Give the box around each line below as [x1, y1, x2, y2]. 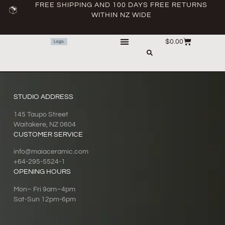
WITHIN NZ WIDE [91, 12, 152, 19]
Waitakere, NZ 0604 [13, 121, 76, 128]
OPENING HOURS [13, 168, 71, 176]
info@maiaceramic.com [13, 148, 88, 156]
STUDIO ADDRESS [13, 93, 73, 101]
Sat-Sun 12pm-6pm [13, 195, 76, 203]
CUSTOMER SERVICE [13, 131, 83, 138]
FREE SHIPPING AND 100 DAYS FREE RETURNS [35, 2, 207, 9]
